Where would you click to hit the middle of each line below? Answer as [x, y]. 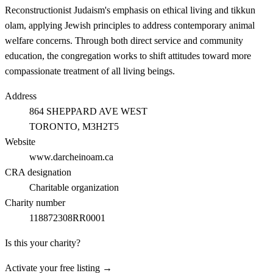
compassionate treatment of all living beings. [90, 71]
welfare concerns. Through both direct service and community [124, 41]
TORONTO [53, 126]
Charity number [35, 203]
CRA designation [38, 172]
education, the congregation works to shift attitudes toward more [128, 56]
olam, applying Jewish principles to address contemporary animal [130, 25]
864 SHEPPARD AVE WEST [88, 111]
